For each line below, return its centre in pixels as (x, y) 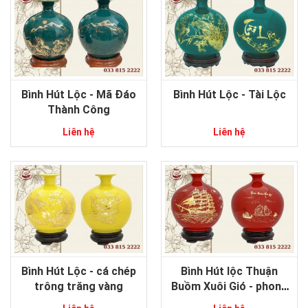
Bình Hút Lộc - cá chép (79, 272)
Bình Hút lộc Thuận (229, 272)
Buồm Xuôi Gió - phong (229, 287)
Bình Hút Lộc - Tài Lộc (229, 95)
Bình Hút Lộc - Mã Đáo (79, 95)
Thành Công (79, 110)
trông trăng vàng (79, 287)
